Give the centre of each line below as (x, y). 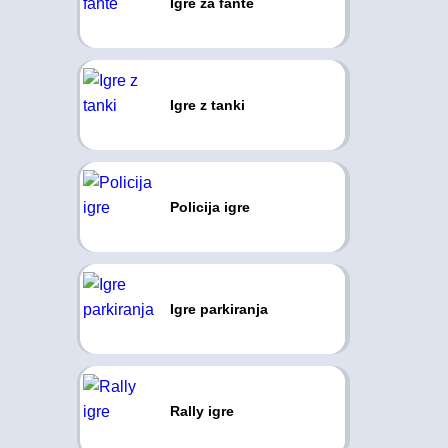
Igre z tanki (207, 105)
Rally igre (201, 411)
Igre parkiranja (218, 309)
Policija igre (209, 207)
